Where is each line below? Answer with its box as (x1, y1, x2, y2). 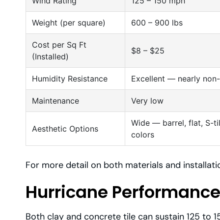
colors (131, 130, 154, 140)
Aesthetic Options (32, 124, 98, 134)
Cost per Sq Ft (32, 40, 86, 50)
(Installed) (32, 52, 69, 62)
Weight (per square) (32, 18, 106, 28)
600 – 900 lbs (131, 18, 183, 28)
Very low (131, 96, 164, 106)
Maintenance (32, 96, 79, 106)
